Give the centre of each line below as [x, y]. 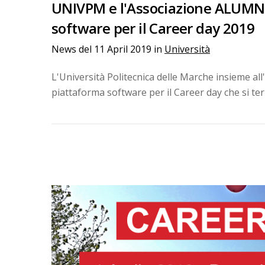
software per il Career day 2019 [153, 28]
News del [73, 49]
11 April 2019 [124, 49]
